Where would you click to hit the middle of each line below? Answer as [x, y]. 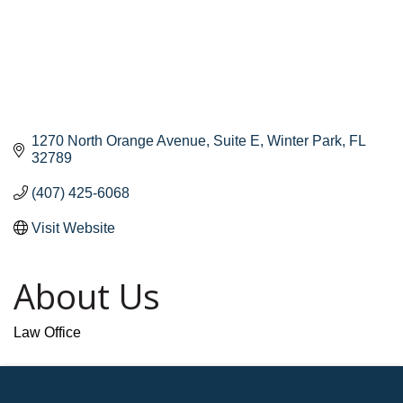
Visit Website [73, 228]
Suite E [237, 140]
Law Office [47, 332]
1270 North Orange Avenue [119, 140]
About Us [87, 296]
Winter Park [304, 140]
